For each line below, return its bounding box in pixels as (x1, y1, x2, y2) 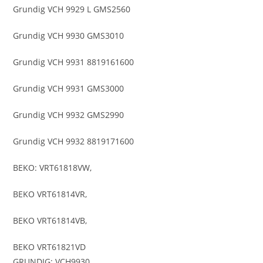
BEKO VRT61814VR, (13, 188, 87, 200)
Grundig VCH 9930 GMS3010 (13, 29, 124, 41)
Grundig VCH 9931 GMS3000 (13, 82, 124, 94)
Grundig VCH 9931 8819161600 (13, 56, 134, 68)
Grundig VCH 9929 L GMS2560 (13, 3, 131, 15)
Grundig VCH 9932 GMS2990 (13, 109, 124, 120)
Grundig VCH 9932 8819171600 (13, 135, 134, 147)
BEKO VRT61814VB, (13, 214, 87, 226)
